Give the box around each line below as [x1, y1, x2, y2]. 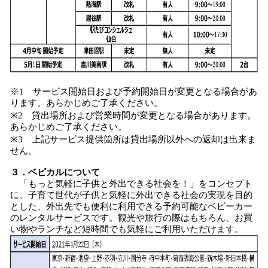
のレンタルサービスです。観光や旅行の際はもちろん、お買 [10, 213, 252, 223]
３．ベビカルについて [10, 167, 100, 177]
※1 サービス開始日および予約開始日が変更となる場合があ [10, 87, 257, 96]
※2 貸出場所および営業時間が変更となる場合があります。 [10, 111, 256, 120]
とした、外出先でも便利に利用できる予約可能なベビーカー [10, 202, 252, 211]
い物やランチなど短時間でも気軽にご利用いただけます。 [10, 224, 243, 234]
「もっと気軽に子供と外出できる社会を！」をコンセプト [10, 179, 252, 188]
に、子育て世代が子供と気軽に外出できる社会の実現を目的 [10, 190, 252, 200]
